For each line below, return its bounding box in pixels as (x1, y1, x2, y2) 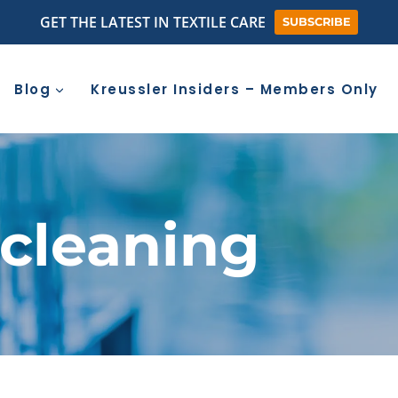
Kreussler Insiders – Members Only (91, 79, 378, 99)
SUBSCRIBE (282, 15, 351, 29)
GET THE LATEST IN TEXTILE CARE (39, 12, 266, 32)
